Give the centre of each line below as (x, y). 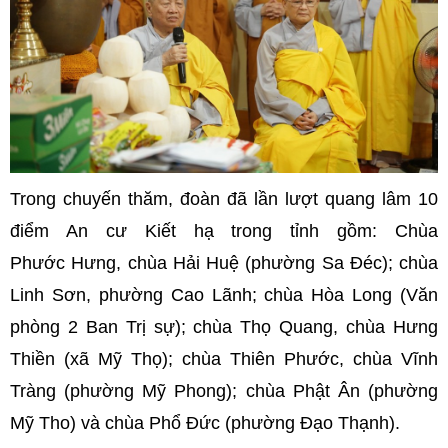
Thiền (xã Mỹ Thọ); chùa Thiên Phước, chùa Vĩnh (224, 359)
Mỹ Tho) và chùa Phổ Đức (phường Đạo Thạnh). (205, 423)
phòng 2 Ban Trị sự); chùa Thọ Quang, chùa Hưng (224, 327)
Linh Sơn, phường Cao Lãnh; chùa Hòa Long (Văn (224, 295)
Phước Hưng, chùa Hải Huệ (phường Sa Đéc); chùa (224, 263)
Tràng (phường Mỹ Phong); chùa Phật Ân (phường (224, 391)
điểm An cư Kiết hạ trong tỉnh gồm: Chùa (224, 231)
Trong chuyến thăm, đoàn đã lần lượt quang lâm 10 (224, 199)
